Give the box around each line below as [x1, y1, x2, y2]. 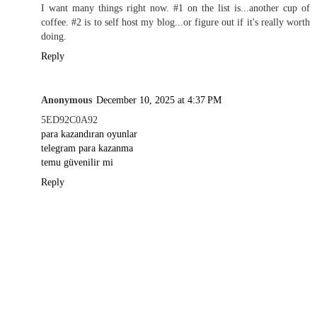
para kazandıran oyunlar [41, 128, 137, 140]
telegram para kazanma [41, 142, 133, 154]
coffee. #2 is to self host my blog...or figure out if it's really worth [41, 16, 310, 28]
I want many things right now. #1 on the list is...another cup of [41, 2, 310, 14]
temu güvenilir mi [41, 156, 113, 168]
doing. [41, 30, 67, 42]
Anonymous [41, 94, 92, 106]
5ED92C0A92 [41, 114, 98, 126]
